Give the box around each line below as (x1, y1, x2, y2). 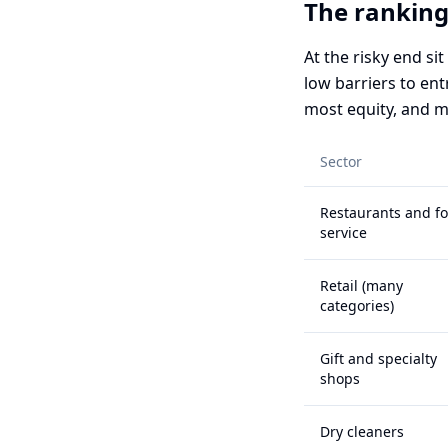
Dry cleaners (320, 422, 404, 441)
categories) (320, 296, 394, 315)
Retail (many (320, 276, 403, 295)
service (320, 223, 367, 242)
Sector (320, 152, 362, 171)
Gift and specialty (320, 349, 437, 368)
